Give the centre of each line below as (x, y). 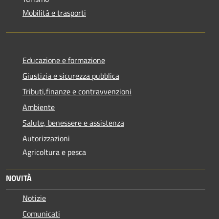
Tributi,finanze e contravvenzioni (77, 91)
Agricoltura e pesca (54, 152)
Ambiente (39, 107)
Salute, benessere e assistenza (73, 122)
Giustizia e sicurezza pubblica (71, 76)
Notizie (34, 198)
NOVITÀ (19, 178)
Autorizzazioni (46, 138)
